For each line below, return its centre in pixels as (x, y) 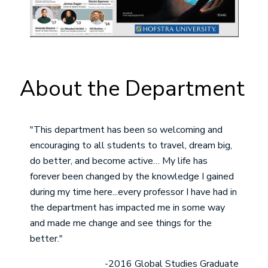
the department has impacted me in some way (127, 208)
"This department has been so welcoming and (126, 130)
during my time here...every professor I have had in (133, 192)
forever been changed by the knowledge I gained (132, 177)
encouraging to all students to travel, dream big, (131, 146)
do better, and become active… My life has (118, 161)
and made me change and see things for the (121, 223)
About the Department (132, 89)
